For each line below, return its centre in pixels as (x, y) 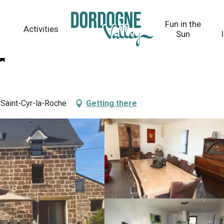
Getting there (111, 103)
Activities (41, 29)
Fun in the (183, 24)
